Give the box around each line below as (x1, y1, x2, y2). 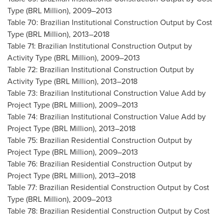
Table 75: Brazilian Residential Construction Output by (7, 135, 192, 145)
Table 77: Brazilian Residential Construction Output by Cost (7, 182, 209, 192)
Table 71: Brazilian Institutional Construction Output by (7, 40, 192, 51)
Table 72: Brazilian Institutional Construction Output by (7, 64, 194, 75)
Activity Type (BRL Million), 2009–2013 (7, 52, 140, 63)
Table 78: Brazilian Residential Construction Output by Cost (7, 205, 210, 216)
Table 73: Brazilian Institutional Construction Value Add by (7, 87, 206, 98)
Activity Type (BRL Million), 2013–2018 (7, 76, 137, 86)
